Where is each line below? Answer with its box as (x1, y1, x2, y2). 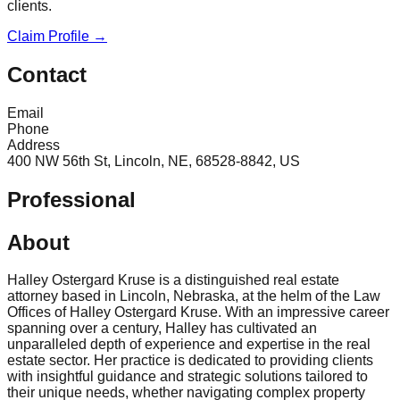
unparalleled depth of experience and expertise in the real (7, 337, 371, 353)
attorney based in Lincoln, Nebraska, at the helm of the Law (7, 288, 380, 304)
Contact (7, 62, 87, 87)
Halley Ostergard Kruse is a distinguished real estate (7, 272, 339, 288)
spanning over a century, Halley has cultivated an (7, 321, 317, 337)
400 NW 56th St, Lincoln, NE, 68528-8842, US (7, 153, 300, 169)
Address (7, 137, 60, 153)
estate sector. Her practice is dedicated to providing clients (7, 353, 373, 369)
